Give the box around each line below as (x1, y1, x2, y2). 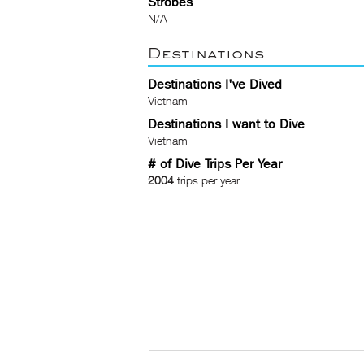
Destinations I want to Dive (148, 116, 305, 132)
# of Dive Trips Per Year (148, 156, 282, 171)
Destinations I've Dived (148, 76, 282, 92)
